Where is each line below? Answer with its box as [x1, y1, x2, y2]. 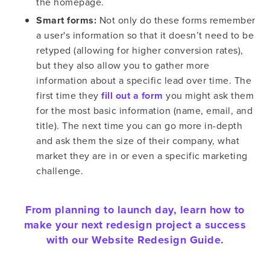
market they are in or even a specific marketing [36, 148, 248, 162]
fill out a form [101, 88, 163, 102]
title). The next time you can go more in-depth [36, 118, 242, 132]
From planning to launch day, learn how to [25, 201, 245, 218]
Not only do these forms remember [96, 13, 256, 27]
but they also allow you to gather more [36, 58, 209, 72]
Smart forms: [36, 13, 96, 27]
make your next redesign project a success [24, 216, 246, 233]
